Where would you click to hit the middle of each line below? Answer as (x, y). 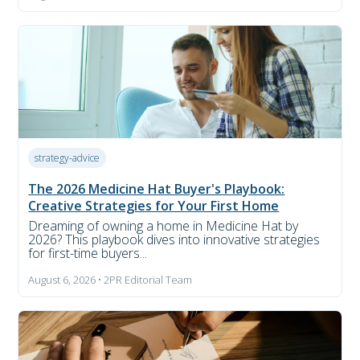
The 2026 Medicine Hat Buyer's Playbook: (157, 188)
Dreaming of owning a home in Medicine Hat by (164, 225)
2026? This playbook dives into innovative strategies (174, 239)
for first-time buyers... (88, 253)
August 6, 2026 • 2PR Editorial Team (110, 279)
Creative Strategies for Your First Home (154, 205)
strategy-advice (67, 157)
